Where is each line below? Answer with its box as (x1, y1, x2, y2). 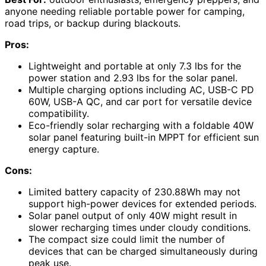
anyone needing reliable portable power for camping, (5, 5, 245, 17)
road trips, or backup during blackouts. (5, 17, 180, 29)
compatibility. (28, 107, 89, 119)
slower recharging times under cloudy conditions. (28, 221, 251, 233)
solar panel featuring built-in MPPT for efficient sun (28, 131, 259, 143)
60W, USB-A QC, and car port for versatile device (28, 95, 252, 107)
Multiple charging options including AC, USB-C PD (28, 83, 254, 96)
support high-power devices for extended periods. (28, 197, 256, 210)
